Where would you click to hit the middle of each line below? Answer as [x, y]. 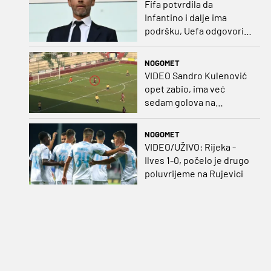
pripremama [170, 115]
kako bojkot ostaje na [189, 44]
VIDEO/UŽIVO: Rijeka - [190, 146]
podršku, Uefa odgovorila [198, 31]
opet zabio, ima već [184, 88]
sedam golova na [180, 102]
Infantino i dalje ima [185, 18]
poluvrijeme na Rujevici [194, 173]
